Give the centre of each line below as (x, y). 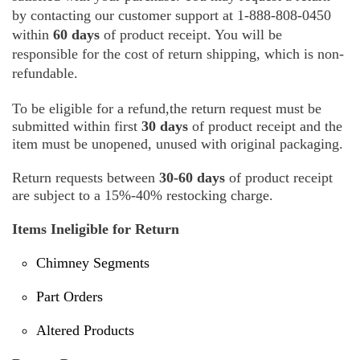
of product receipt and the (267, 127)
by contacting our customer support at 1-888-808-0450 (172, 16)
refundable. (45, 74)
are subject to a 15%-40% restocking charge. (143, 196)
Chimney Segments (93, 263)
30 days (167, 127)
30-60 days (194, 178)
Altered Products (85, 331)
